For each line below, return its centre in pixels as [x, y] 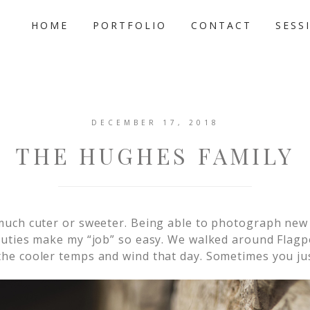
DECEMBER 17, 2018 [155, 122]
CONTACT [221, 25]
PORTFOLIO [129, 25]
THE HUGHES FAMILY [155, 155]
